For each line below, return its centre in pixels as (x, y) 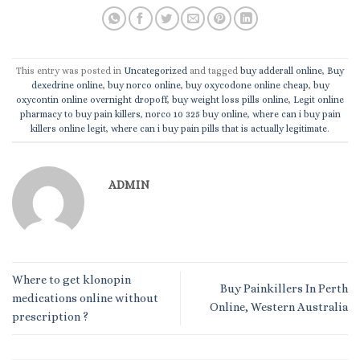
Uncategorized (155, 70)
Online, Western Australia (279, 307)
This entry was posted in (70, 70)
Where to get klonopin (72, 279)
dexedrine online (67, 85)
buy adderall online (281, 70)
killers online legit (68, 128)
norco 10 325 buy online (196, 114)
